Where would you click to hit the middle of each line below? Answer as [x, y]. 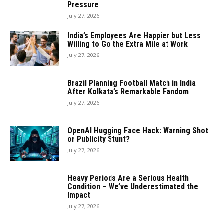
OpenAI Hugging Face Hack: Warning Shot [138, 131]
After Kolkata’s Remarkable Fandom [128, 92]
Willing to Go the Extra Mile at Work [128, 44]
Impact [79, 195]
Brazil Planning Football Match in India [132, 83]
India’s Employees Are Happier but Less [134, 36]
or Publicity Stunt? [99, 139]
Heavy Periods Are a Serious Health [128, 178]
